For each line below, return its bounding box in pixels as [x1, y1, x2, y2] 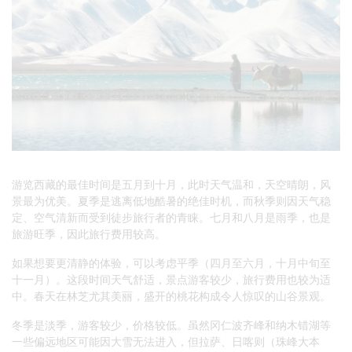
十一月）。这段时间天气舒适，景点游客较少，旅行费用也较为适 [12, 272, 331, 286]
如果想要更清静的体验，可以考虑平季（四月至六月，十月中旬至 [12, 255, 331, 269]
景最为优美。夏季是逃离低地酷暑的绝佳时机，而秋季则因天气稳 [12, 193, 331, 207]
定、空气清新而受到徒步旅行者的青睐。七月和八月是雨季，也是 [12, 210, 331, 224]
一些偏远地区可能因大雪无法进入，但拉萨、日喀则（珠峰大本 [12, 334, 320, 348]
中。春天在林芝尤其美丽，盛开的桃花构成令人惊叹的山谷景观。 [12, 288, 331, 302]
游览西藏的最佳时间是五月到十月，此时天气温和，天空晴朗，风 [12, 177, 331, 191]
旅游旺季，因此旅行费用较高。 [12, 226, 166, 240]
